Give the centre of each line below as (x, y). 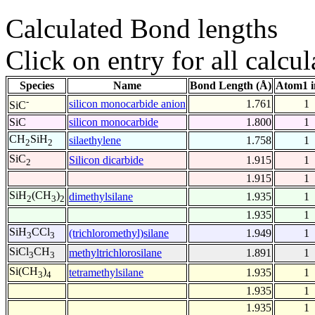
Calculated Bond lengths (142, 29)
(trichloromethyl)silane (119, 233)
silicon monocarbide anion (127, 104)
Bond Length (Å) (231, 86)
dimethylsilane (101, 197)
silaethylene (95, 141)
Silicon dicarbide (106, 160)
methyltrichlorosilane (115, 253)
